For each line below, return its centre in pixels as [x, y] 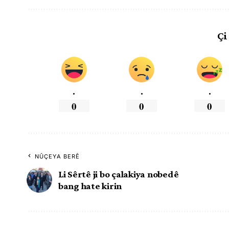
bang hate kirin [90, 186]
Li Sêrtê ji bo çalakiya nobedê [119, 174]
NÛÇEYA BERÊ [58, 156]
